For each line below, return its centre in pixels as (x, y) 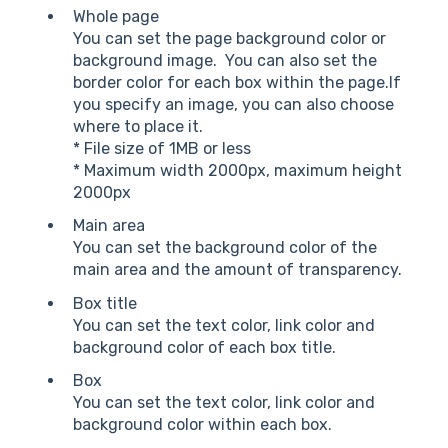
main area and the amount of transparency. (237, 270)
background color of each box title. (204, 347)
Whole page (116, 17)
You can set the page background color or (229, 39)
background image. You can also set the (225, 61)
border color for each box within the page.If (237, 83)
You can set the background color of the (225, 248)
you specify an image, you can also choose (233, 105)
